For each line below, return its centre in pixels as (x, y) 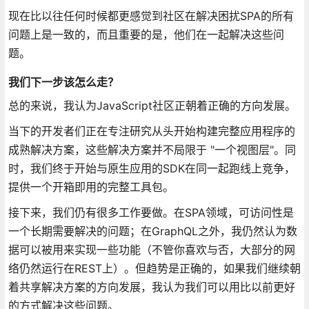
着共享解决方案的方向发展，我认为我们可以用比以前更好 (151, 287)
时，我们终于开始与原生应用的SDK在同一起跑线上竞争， (151, 168)
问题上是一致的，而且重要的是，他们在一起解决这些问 (146, 34)
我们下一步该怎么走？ (63, 82)
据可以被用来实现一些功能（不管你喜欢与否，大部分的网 (151, 249)
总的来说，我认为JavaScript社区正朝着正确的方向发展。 (152, 105)
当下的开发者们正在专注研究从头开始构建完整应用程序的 (151, 131)
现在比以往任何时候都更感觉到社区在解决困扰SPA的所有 (151, 16)
